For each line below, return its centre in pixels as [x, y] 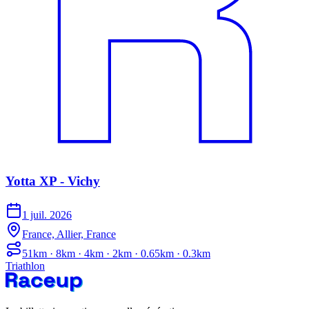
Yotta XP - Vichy [53, 181]
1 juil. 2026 [47, 215]
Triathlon [25, 266]
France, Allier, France [69, 234]
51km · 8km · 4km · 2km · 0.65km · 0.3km [116, 253]
